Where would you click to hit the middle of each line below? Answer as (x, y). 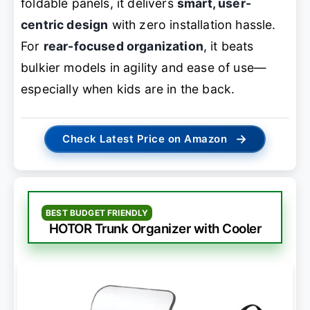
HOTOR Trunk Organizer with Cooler (155, 229)
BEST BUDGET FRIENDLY (97, 213)
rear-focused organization (123, 46)
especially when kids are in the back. (128, 89)
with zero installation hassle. (192, 24)
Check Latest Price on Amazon (145, 139)
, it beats (228, 46)
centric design (65, 24)
